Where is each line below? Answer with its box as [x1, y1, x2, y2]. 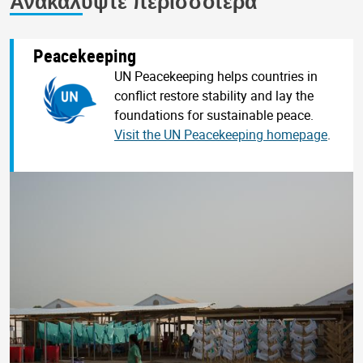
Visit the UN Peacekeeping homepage [114, 125, 327, 143]
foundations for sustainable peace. [114, 105, 314, 124]
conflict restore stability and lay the [114, 86, 314, 105]
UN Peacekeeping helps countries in [114, 66, 318, 85]
